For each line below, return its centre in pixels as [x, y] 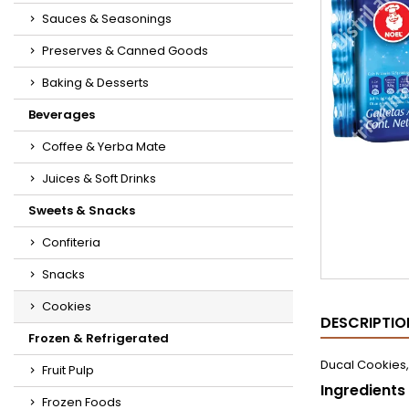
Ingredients [363, 390]
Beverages [62, 115]
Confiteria [71, 242]
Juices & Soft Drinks [99, 178]
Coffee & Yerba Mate [104, 147]
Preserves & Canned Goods [125, 51]
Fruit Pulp [68, 370]
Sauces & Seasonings [107, 19]
